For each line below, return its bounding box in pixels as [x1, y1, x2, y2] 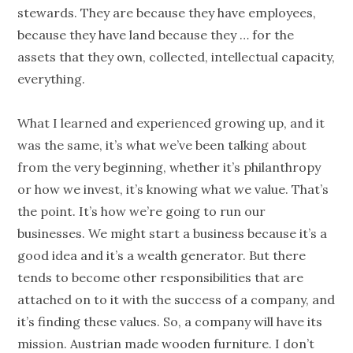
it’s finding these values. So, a [17, 314, 195, 330]
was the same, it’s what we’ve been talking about [17, 137, 307, 154]
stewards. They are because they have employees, [17, 5, 317, 21]
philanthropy [243, 159, 321, 176]
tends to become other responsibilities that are [17, 269, 304, 286]
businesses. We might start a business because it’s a [17, 225, 328, 242]
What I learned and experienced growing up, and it [17, 115, 325, 132]
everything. [17, 71, 86, 87]
